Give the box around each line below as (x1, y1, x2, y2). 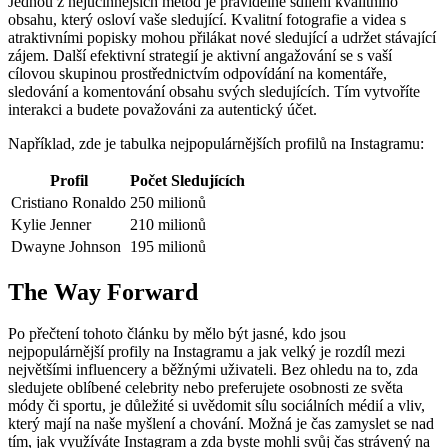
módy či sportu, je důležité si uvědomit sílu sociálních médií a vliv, (8, 397, 425, 415)
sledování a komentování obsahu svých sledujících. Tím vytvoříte (8, 82, 420, 100)
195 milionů (130, 237, 206, 255)
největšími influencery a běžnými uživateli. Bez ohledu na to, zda (8, 361, 418, 379)
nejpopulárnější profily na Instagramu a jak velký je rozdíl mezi (8, 343, 405, 361)
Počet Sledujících (130, 171, 245, 189)
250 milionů (130, 193, 206, 211)
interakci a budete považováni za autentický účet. (8, 100, 317, 118)
